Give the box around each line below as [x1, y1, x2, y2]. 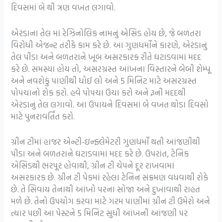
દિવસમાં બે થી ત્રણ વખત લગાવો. [11, 1, 116, 14]
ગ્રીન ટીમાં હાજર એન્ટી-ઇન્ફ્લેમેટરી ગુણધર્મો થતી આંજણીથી [11, 135, 201, 148]
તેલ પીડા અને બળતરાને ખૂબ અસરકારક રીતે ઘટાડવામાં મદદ [11, 50, 202, 63]
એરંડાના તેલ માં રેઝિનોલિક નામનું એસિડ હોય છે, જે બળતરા [11, 26, 202, 39]
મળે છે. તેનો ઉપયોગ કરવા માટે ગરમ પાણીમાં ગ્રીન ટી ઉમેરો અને [11, 194, 211, 207]
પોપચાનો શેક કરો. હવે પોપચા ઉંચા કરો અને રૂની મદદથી [11, 86, 186, 99]
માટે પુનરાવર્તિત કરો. [11, 110, 75, 122]
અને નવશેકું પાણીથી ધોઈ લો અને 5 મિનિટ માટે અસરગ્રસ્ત [11, 74, 197, 87]
